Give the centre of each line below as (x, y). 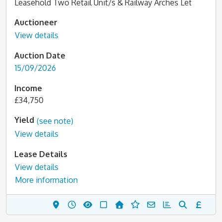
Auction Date (40, 55)
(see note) (55, 121)
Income (28, 88)
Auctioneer (36, 22)
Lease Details (41, 154)
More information (46, 180)
